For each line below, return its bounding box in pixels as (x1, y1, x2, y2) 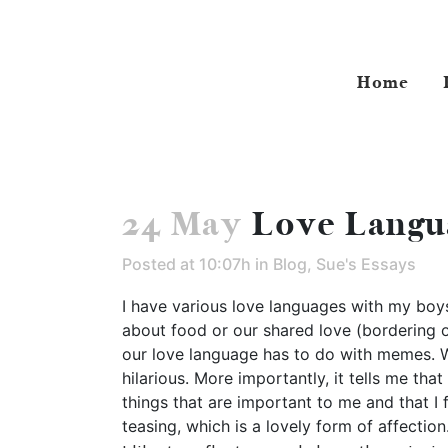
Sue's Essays (316, 254, 416, 275)
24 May (122, 205, 243, 245)
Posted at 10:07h (122, 254, 251, 275)
